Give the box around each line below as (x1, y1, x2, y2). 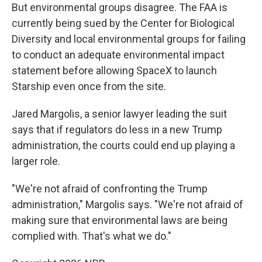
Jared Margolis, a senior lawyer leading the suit (12, 107, 227, 120)
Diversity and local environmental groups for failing (12, 32, 246, 45)
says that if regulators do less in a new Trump (12, 123, 222, 136)
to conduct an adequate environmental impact (12, 48, 225, 61)
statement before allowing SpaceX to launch (12, 64, 217, 77)
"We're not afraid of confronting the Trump (12, 182, 208, 195)
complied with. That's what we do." (12, 229, 171, 242)
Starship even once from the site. (12, 80, 166, 92)
